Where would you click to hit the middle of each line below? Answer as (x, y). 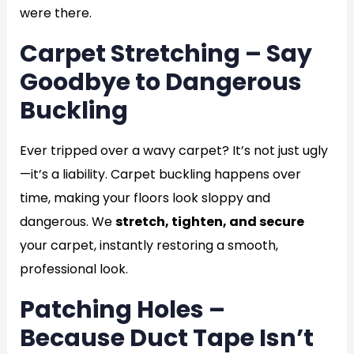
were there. (55, 13)
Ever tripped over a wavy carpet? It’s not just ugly (173, 151)
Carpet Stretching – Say (166, 54)
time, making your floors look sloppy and (145, 198)
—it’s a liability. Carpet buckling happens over (160, 174)
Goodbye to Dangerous (160, 82)
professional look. (73, 269)
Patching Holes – (122, 310)
